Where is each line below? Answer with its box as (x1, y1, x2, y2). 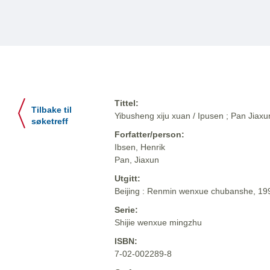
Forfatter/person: (115, 130, 184, 140)
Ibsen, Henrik (115, 142, 165, 152)
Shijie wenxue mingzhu (115, 218, 202, 228)
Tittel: (115, 98, 139, 108)
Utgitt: (115, 174, 140, 184)
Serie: (115, 205, 138, 215)
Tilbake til (31, 105, 72, 115)
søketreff (31, 117, 68, 127)
